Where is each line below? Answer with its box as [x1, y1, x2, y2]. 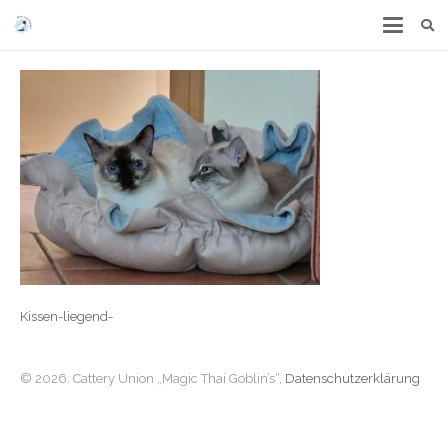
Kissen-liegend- [19, 308, 113, 324]
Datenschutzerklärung [284, 370, 420, 386]
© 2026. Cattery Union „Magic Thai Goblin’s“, [19, 370, 285, 386]
